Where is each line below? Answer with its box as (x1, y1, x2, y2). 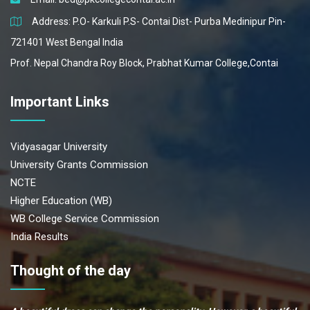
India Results (10, 230, 69, 244)
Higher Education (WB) (10, 194, 112, 208)
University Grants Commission (10, 158, 148, 172)
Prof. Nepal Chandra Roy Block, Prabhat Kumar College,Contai (10, 57, 278, 69)
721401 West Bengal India (10, 37, 123, 48)
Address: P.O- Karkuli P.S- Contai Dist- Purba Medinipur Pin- (32, 16, 286, 28)
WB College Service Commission (10, 212, 159, 226)
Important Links (10, 93, 109, 111)
